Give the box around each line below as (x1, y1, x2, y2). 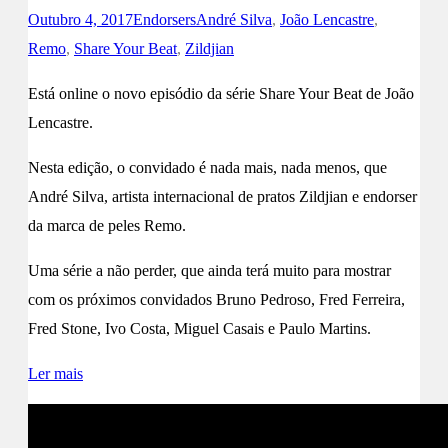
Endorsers (133, 11, 196, 29)
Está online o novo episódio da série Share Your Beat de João (28, 85, 414, 103)
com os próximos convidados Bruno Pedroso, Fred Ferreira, (28, 291, 405, 309)
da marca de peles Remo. (28, 217, 186, 235)
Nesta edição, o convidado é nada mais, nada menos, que (28, 159, 387, 177)
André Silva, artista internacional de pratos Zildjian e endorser (28, 188, 417, 206)
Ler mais (28, 365, 83, 383)
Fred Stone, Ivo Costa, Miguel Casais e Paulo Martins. (28, 320, 371, 338)
